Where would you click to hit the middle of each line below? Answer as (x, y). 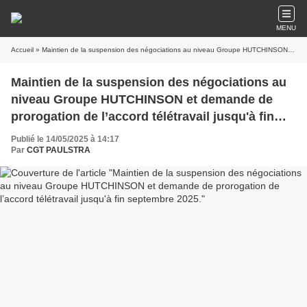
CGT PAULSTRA (59, 150)
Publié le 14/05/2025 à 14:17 (65, 139)
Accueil (22, 50)
